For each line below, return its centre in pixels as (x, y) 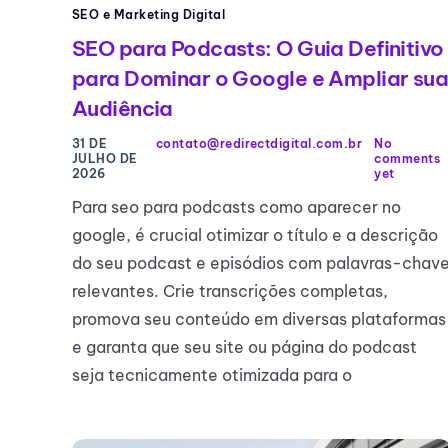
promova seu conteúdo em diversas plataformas (259, 319)
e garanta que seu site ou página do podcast (244, 347)
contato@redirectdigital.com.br (259, 144)
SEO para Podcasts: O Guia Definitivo (258, 49)
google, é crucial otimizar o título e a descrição (255, 235)
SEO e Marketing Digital (149, 15)
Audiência (122, 109)
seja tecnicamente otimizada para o (212, 375)
